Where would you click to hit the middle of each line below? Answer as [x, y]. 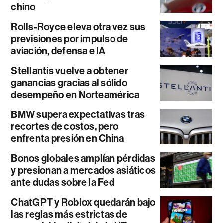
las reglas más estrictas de [69, 214]
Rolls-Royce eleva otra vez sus [78, 27]
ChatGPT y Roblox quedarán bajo [83, 202]
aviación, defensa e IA [58, 51]
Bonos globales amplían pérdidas [83, 159]
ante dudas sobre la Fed [63, 182]
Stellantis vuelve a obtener [70, 71]
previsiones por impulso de [70, 39]
